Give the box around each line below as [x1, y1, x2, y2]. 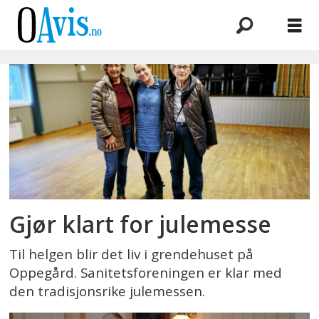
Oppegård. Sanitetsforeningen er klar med [9, 263, 283, 282]
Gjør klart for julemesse [9, 208, 272, 239]
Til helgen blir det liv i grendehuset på [9, 244, 254, 263]
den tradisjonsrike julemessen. [9, 281, 206, 300]
